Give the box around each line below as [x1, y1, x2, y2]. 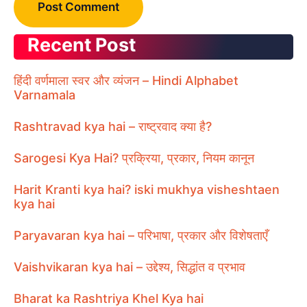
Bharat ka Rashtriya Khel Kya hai [14, 291, 204, 306]
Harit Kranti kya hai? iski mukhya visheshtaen [14, 182, 280, 197]
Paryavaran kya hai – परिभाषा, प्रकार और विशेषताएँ [14, 228, 268, 243]
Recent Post [27, 33, 136, 56]
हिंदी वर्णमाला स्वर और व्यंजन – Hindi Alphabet [14, 73, 238, 88]
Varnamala [14, 87, 75, 102]
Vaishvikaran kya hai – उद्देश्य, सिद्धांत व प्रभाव [14, 259, 245, 274]
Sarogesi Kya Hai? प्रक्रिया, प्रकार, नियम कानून [14, 150, 254, 165]
